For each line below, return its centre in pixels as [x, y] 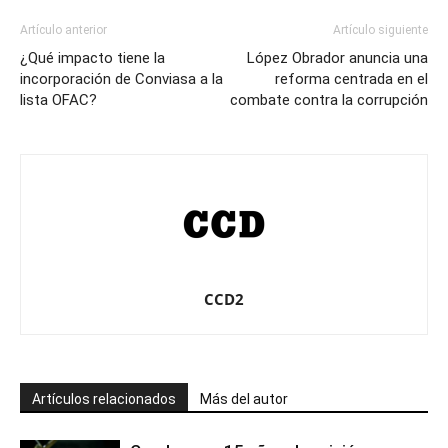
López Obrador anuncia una [337, 58]
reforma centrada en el [351, 79]
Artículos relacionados [104, 399]
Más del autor [244, 399]
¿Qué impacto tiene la [92, 58]
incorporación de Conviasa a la [121, 79]
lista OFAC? [58, 100]
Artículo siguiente [380, 30]
